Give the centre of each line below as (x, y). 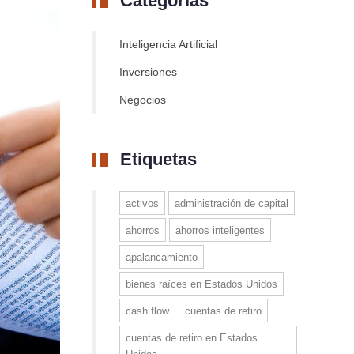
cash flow (147, 311)
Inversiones (148, 72)
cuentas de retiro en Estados (192, 338)
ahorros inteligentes (220, 230)
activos (142, 203)
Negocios (143, 100)
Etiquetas (158, 159)
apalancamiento (162, 257)
